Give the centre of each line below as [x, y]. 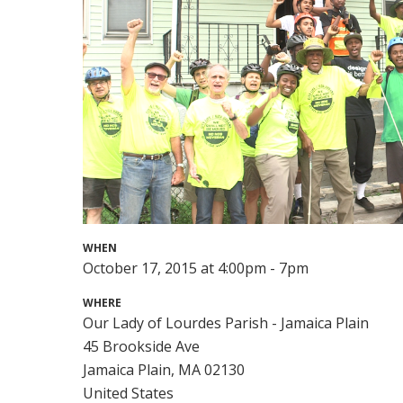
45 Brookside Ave [142, 346]
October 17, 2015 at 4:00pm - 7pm [196, 268]
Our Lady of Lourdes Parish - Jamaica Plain [226, 322]
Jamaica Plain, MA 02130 [164, 369]
